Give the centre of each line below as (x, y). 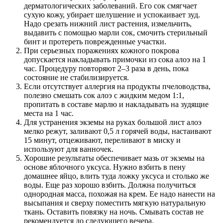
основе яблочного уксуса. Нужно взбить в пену (105, 167)
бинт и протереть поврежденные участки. (95, 41)
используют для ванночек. (69, 149)
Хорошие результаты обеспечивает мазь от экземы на (114, 158)
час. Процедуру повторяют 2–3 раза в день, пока (106, 68)
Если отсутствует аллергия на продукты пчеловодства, (117, 86)
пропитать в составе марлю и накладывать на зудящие (116, 104)
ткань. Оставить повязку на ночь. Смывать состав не (114, 212)
